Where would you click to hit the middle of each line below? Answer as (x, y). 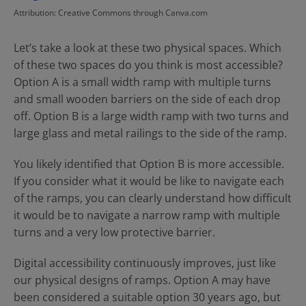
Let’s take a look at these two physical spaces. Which (148, 48)
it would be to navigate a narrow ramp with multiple (147, 215)
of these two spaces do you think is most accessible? (148, 65)
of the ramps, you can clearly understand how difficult (153, 198)
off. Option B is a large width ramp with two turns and (151, 116)
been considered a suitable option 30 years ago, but (147, 297)
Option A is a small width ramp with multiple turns (142, 82)
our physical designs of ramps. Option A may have (142, 280)
